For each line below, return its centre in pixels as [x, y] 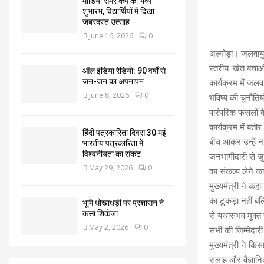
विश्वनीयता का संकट [112, 154]
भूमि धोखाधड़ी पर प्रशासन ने [123, 202]
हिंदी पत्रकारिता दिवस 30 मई [124, 132]
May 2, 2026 [109, 227]
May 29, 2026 [111, 167]
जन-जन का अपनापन [113, 82]
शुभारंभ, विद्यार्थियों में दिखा [118, 11]
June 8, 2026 [109, 95]
